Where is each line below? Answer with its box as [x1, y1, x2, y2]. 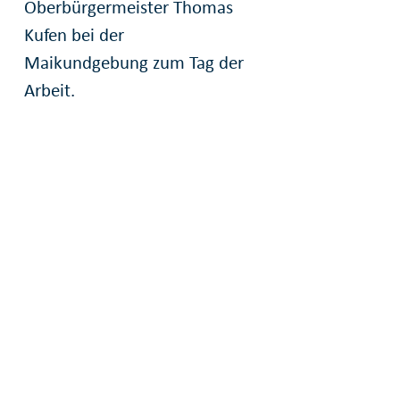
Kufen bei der [23, 22, 124, 46]
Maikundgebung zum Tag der [23, 50, 244, 74]
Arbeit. [23, 78, 75, 102]
